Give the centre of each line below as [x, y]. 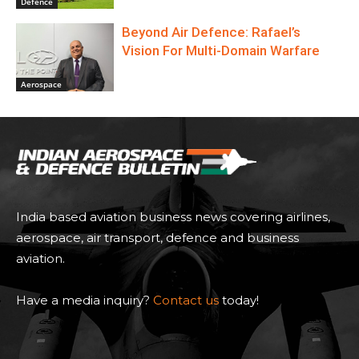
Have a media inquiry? [85, 301]
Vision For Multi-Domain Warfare [221, 50]
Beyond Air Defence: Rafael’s [212, 32]
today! [239, 301]
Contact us [186, 301]
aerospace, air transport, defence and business [157, 238]
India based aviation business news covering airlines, [173, 217]
